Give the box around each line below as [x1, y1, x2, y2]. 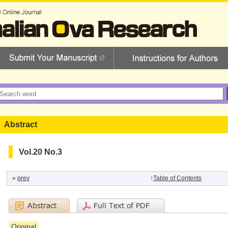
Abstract [4, 120, 37, 129]
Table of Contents [153, 175, 202, 182]
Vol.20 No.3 [19, 148, 62, 156]
